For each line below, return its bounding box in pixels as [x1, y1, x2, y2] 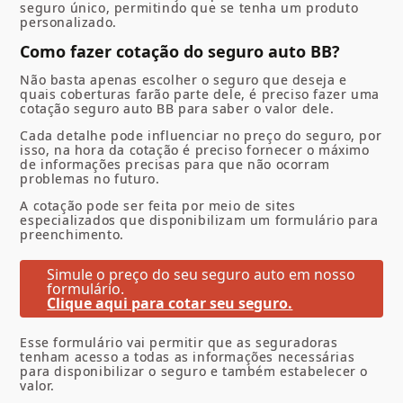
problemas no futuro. [20, 170, 160, 188]
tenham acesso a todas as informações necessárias [20, 348, 355, 366]
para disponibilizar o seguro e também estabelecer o [20, 363, 369, 381]
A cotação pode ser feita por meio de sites [20, 197, 296, 215]
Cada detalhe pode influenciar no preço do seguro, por [20, 127, 382, 145]
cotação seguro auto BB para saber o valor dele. [20, 100, 335, 118]
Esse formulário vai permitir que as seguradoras [20, 334, 338, 352]
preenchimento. [20, 226, 124, 244]
